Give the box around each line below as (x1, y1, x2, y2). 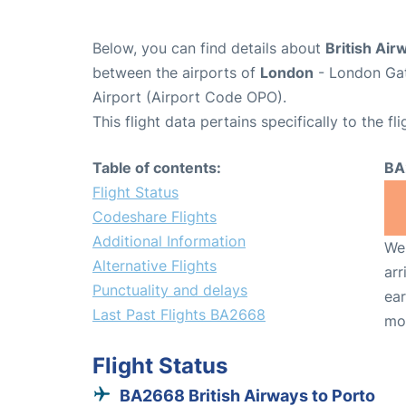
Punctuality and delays (92, 281, 247, 300)
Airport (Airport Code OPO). (92, 88, 286, 107)
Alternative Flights (92, 256, 217, 275)
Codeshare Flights (92, 208, 217, 227)
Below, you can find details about (92, 39, 325, 58)
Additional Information (92, 232, 246, 251)
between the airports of (92, 63, 260, 82)
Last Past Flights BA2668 (92, 305, 266, 324)
